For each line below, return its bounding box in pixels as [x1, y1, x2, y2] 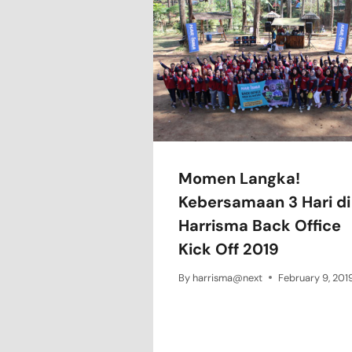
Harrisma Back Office [178, 214, 341, 236]
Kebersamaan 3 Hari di [178, 191, 350, 212]
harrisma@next [192, 270, 263, 284]
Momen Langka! [178, 167, 300, 189]
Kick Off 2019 [178, 238, 279, 259]
